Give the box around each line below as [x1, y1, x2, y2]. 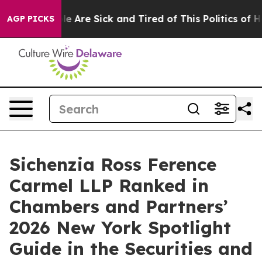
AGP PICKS [7, 13, 54, 24]
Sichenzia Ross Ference [9, 153, 216, 175]
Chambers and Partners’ [9, 195, 228, 218]
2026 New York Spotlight [9, 216, 231, 239]
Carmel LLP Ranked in [9, 174, 209, 196]
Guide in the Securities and [9, 237, 253, 260]
